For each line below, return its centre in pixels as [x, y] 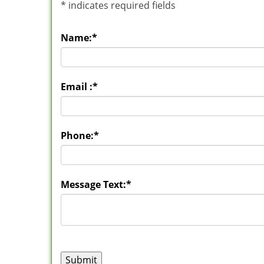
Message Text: [93, 184]
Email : [77, 87]
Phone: [77, 136]
